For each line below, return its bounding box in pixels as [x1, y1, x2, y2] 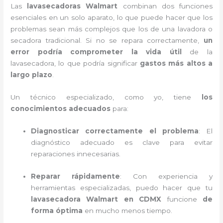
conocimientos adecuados [10, 104, 111, 112]
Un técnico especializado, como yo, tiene [10, 93, 202, 101]
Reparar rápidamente [31, 172, 120, 180]
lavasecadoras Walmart [27, 1, 118, 10]
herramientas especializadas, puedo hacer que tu [31, 183, 213, 192]
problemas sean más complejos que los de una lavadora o [10, 24, 213, 33]
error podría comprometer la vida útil [10, 47, 182, 56]
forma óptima [31, 206, 83, 215]
